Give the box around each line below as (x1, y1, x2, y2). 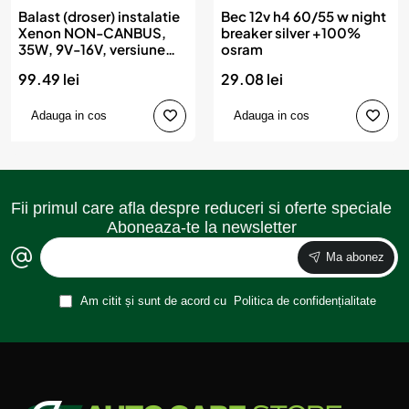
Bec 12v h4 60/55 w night (221, 6, 386, 25)
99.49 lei (18, 68, 79, 89)
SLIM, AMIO (18, 56, 94, 74)
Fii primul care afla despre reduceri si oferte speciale (11, 198, 392, 217)
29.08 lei (221, 68, 283, 89)
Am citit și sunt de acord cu (77, 293, 230, 308)
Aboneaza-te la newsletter (106, 217, 297, 236)
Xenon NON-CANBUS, (18, 23, 166, 41)
